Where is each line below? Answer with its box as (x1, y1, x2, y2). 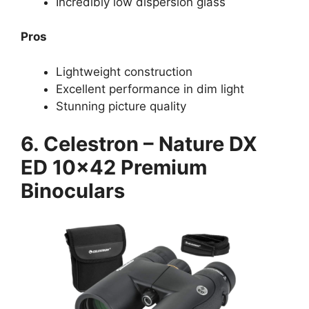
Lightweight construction (56, 64, 192, 79)
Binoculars (21, 179, 125, 203)
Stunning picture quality (56, 99, 186, 113)
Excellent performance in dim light (56, 81, 244, 96)
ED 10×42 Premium (21, 155, 207, 180)
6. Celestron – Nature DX (21, 132, 257, 157)
